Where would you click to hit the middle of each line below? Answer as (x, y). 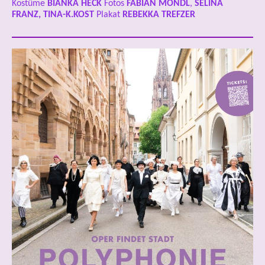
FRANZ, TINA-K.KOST (53, 15)
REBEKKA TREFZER (159, 15)
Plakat (108, 15)
